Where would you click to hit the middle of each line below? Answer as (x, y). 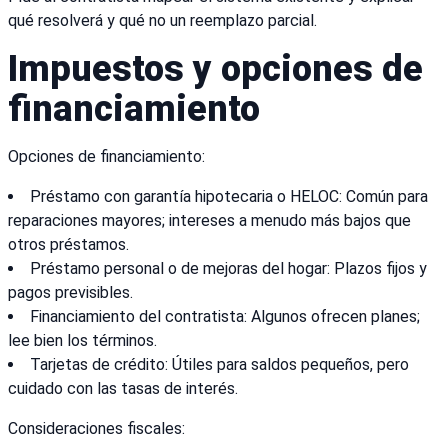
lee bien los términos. (82, 341)
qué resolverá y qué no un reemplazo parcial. (162, 21)
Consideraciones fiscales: (96, 429)
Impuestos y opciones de (215, 69)
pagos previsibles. (70, 293)
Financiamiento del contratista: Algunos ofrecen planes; (225, 317)
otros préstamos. (68, 245)
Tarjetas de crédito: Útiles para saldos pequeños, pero (219, 365)
